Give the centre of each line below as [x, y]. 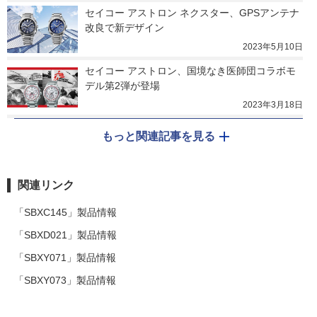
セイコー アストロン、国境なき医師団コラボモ [190, 71]
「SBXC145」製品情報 [65, 213]
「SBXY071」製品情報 [65, 258]
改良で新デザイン [125, 28]
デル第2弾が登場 [122, 86]
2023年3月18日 [273, 105]
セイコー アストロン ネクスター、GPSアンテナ [192, 13]
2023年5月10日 [273, 47]
